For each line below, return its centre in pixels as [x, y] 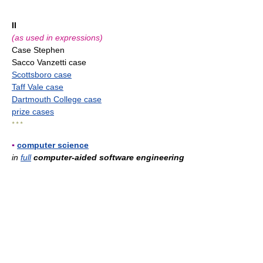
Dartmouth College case [57, 100]
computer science [53, 145]
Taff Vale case [38, 87]
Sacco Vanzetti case [49, 63]
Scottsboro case [42, 75]
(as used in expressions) [57, 38]
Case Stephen [38, 50]
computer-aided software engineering [109, 158]
